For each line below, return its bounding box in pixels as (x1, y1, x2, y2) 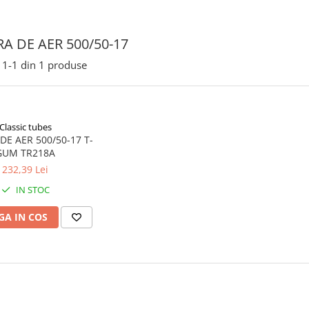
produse (48, 58, 87, 72)
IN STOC (13, 183, 50, 196)
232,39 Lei (2, 163, 48, 176)
